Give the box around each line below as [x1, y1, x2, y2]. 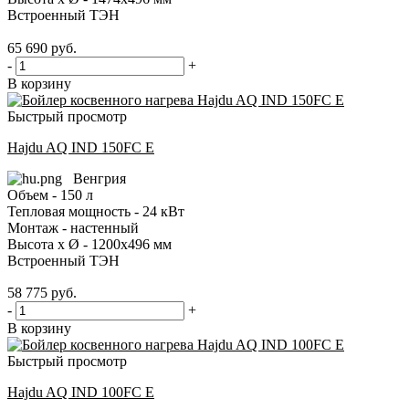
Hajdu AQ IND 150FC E [7, 139, 154, 155]
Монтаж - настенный [7, 219, 139, 236]
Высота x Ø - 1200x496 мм [7, 236, 172, 252]
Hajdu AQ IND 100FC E [7, 384, 154, 401]
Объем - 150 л [7, 186, 93, 203]
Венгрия [62, 170, 126, 186]
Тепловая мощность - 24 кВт [7, 203, 184, 219]
